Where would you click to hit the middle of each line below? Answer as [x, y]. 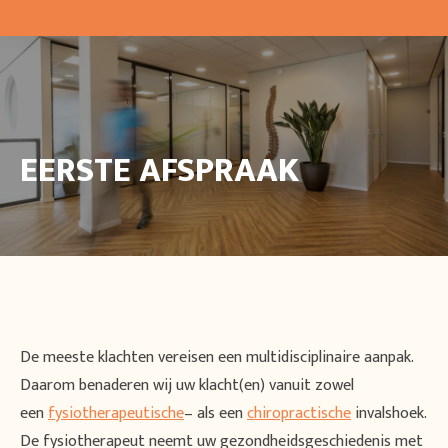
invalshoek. [388, 413]
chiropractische [299, 413]
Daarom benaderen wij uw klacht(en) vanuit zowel [187, 385]
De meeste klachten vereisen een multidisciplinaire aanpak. [216, 357]
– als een [215, 413]
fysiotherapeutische [116, 413]
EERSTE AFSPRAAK [159, 171]
